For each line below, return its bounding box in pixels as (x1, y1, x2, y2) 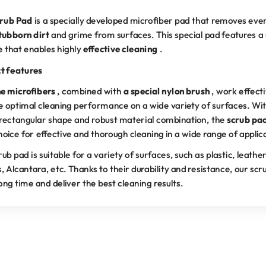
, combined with (55, 85, 123, 97)
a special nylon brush (123, 85, 210, 97)
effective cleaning (83, 43, 158, 55)
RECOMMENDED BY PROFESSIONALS (28, 197, 238, 212)
